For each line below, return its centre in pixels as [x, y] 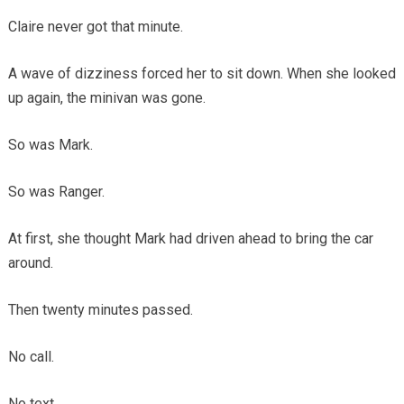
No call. [31, 356]
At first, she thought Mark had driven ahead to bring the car [190, 238]
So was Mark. [50, 144]
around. [30, 262]
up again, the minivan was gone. [106, 97]
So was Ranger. [56, 191]
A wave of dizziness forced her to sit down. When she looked [202, 73]
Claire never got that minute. [95, 26]
